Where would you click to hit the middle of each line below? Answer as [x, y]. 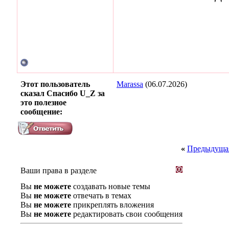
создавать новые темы [111, 186]
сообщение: [41, 111]
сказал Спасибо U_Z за [63, 93]
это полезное [43, 102]
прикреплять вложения [112, 204]
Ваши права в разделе [59, 170]
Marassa [130, 84]
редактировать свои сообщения [127, 214]
